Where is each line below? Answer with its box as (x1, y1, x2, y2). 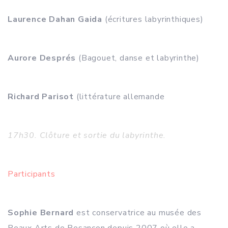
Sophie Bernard (8, 207, 74, 218)
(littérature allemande (74, 91, 165, 102)
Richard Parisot (8, 91, 74, 102)
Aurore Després (8, 52, 76, 64)
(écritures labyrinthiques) (102, 14, 204, 25)
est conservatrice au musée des (74, 207, 202, 218)
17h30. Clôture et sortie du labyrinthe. (8, 130, 166, 141)
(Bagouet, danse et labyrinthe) (76, 52, 200, 64)
